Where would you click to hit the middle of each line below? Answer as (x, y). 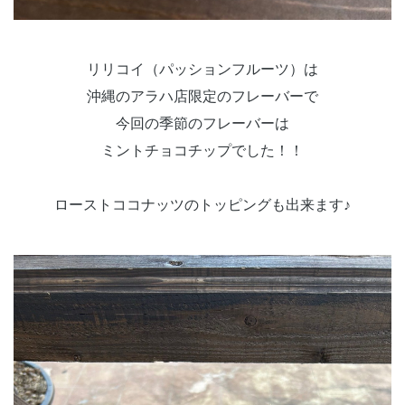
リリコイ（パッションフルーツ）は (202, 69)
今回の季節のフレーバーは (202, 123)
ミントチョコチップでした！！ (202, 150)
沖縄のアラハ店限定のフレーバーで (202, 96)
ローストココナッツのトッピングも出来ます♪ (202, 204)
